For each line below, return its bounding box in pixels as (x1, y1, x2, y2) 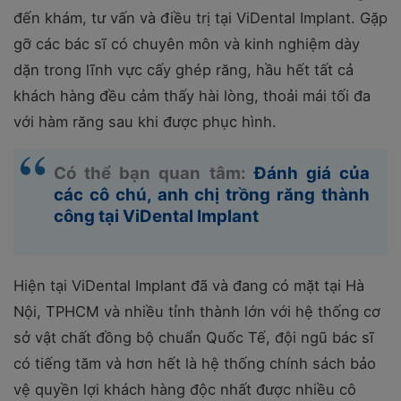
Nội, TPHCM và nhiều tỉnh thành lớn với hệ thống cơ (13, 303, 380, 320)
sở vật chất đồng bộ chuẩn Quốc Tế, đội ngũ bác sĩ (13, 328, 374, 346)
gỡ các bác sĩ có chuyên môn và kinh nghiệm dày (13, 35, 360, 53)
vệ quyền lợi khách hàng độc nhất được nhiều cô (13, 380, 356, 398)
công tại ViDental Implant (54, 206, 259, 226)
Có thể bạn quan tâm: (54, 163, 254, 183)
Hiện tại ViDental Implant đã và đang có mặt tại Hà (13, 277, 364, 294)
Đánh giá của (253, 163, 371, 183)
